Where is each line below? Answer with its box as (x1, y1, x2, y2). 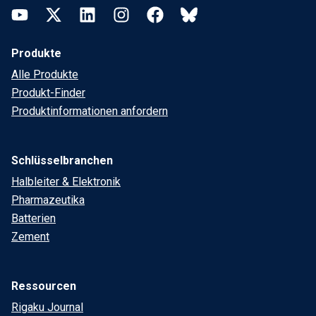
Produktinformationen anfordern (11, 104, 168, 119)
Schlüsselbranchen (11, 154, 113, 168)
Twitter (44, 6, 79, 20)
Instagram (112, 6, 162, 20)
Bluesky (180, 6, 219, 20)
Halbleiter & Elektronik (11, 175, 121, 189)
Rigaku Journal (11, 300, 83, 315)
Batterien (11, 212, 56, 226)
